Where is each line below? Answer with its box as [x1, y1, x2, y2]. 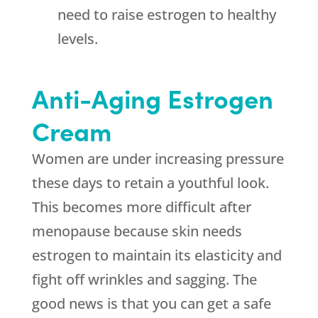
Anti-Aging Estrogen [31, 79, 273, 116]
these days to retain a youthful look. [31, 173, 269, 193]
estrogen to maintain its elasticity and [31, 246, 282, 265]
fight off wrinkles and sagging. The [31, 270, 257, 290]
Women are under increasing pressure [31, 149, 284, 169]
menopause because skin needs [31, 221, 242, 241]
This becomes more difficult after [31, 197, 251, 217]
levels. [57, 29, 98, 49]
